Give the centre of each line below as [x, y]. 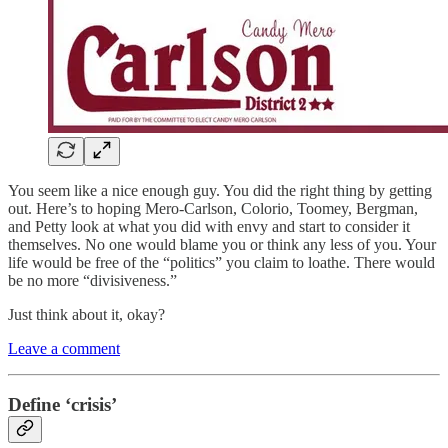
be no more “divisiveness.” [92, 280]
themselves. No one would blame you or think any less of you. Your [222, 244]
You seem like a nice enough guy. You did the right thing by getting [220, 190]
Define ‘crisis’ [62, 405]
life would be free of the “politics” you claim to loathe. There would [221, 262]
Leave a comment [64, 348]
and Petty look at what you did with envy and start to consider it [209, 226]
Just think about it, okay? [86, 314]
